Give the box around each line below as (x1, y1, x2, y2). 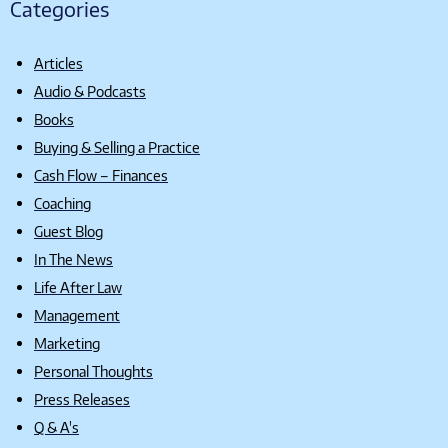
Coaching (34, 193, 91, 212)
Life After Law (34, 277, 122, 296)
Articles (34, 53, 83, 72)
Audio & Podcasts (34, 81, 146, 100)
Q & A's (34, 417, 79, 436)
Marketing (34, 333, 100, 352)
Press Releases (34, 389, 130, 408)
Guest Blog (34, 221, 103, 240)
